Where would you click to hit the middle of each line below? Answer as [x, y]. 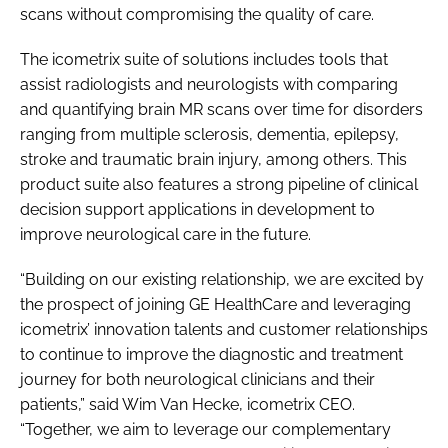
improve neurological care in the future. [165, 234]
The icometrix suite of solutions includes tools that [204, 59]
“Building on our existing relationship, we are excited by [222, 279]
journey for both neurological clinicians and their [197, 379]
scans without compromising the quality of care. [197, 14]
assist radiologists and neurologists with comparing [209, 84]
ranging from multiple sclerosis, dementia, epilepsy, [209, 134]
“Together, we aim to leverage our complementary [205, 429]
